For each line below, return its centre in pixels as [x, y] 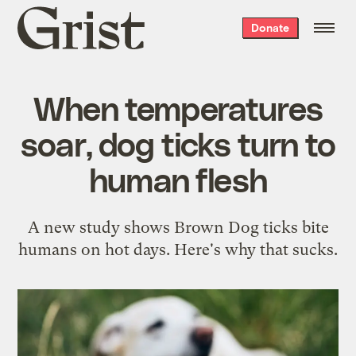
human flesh [178, 178]
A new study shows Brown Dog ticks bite [178, 227]
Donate [270, 27]
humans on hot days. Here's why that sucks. [178, 249]
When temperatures [178, 107]
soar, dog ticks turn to [178, 143]
